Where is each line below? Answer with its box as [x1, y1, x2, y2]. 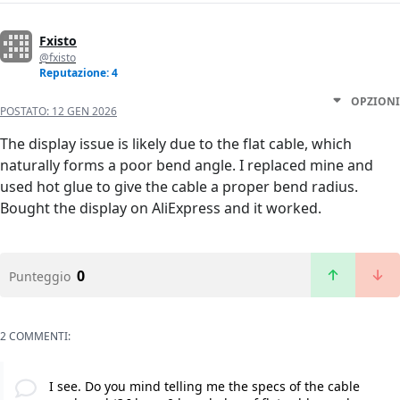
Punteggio [9, 268, 71, 286]
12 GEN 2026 [52, 104, 117, 120]
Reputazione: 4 [39, 65, 118, 81]
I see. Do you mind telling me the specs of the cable [48, 378, 360, 396]
